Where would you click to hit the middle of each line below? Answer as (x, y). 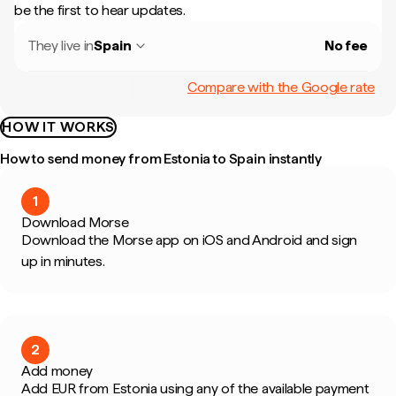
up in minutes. (63, 261)
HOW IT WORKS (58, 127)
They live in (61, 46)
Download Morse (75, 222)
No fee (346, 46)
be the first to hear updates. (100, 10)
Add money (57, 371)
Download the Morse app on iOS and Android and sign (189, 240)
